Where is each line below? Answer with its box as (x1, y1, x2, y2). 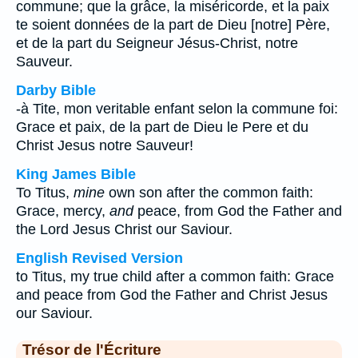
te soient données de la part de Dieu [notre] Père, (16, 17, 330, 33)
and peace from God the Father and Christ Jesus (16, 287, 328, 303)
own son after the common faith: (105, 185, 313, 201)
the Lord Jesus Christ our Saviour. (16, 221, 233, 237)
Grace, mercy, (16, 203, 109, 219)
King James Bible (16, 166, 136, 182)
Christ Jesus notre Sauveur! (16, 137, 193, 153)
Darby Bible (16, 82, 96, 98)
